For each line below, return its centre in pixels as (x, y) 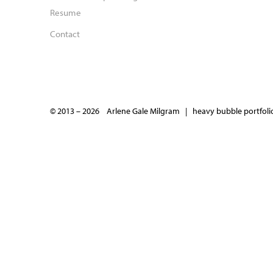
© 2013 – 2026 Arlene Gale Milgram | (121, 111)
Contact (65, 34)
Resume (66, 12)
